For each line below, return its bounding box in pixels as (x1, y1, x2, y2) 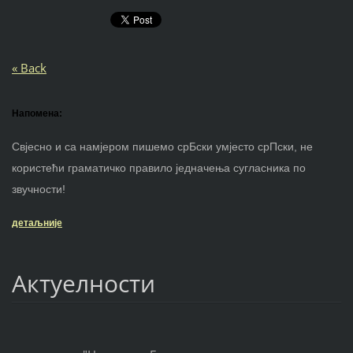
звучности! (11, 182, 65, 195)
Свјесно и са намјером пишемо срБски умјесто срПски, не (11, 139, 313, 153)
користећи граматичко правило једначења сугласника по (11, 161, 306, 174)
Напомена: (11, 107, 62, 119)
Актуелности (11, 266, 155, 299)
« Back (11, 59, 46, 76)
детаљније (11, 217, 62, 229)
